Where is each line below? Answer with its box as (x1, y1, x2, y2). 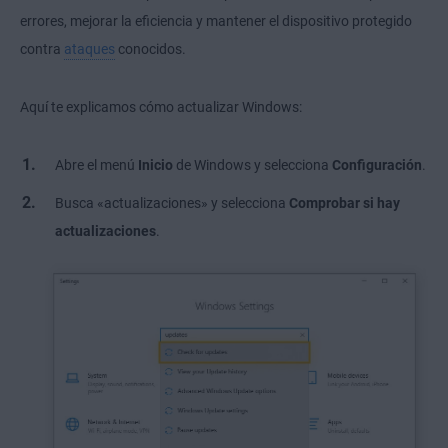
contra (20, 40, 64, 57)
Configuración (332, 156, 422, 173)
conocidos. (115, 40, 186, 57)
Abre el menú (55, 156, 138, 173)
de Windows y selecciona (173, 156, 332, 173)
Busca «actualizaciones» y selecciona (55, 194, 289, 211)
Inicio (138, 156, 173, 173)
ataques (64, 40, 115, 57)
